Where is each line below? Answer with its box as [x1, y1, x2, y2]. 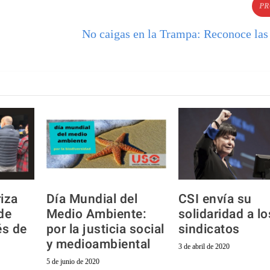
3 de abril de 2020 [178, 242, 230, 251]
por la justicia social [46, 220, 165, 239]
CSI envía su [178, 190, 252, 209]
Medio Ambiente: [46, 205, 147, 224]
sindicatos [178, 220, 240, 239]
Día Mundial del [46, 190, 138, 209]
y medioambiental [46, 235, 151, 254]
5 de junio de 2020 [46, 257, 99, 266]
